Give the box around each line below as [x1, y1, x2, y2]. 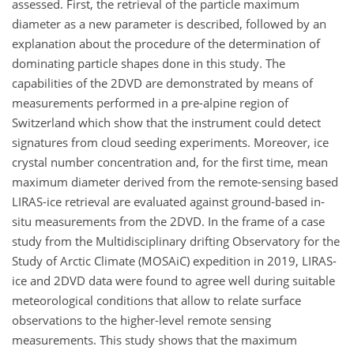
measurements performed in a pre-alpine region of [12, 95, 288, 111]
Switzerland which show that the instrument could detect [12, 115, 321, 131]
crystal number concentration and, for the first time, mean [12, 154, 328, 171]
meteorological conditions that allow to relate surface [12, 292, 301, 309]
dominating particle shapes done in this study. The [12, 55, 285, 72]
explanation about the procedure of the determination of [12, 36, 320, 52]
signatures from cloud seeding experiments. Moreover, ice [12, 134, 329, 151]
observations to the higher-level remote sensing [12, 312, 271, 329]
